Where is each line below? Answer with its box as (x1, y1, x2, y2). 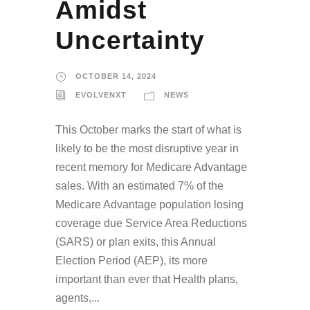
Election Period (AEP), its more (55, 255, 208, 267)
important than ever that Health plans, (55, 273, 238, 286)
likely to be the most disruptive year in (55, 143, 239, 155)
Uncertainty (55, 26, 205, 55)
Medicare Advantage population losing (55, 199, 244, 211)
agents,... (55, 292, 100, 304)
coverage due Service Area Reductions (55, 217, 247, 230)
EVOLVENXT (75, 91, 127, 100)
